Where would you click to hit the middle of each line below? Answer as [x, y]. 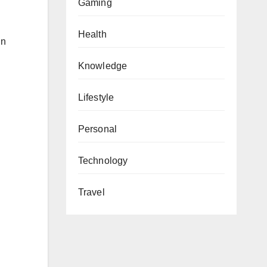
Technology [103, 161]
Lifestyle [96, 97]
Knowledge [103, 66]
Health [92, 34]
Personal [97, 129]
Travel [91, 192]
